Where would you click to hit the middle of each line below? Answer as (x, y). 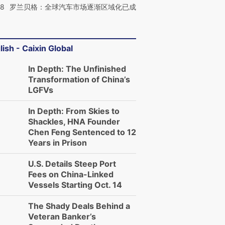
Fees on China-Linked (71, 174)
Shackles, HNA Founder (74, 122)
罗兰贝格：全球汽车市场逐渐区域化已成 (73, 7)
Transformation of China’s (79, 79)
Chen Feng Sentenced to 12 (82, 132)
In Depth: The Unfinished (77, 69)
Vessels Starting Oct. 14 (75, 185)
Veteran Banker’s (62, 216)
